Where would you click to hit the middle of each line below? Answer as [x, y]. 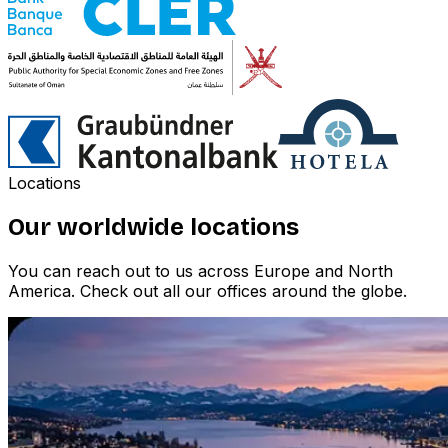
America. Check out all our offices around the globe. [207, 291]
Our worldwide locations [153, 227]
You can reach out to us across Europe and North [200, 271]
